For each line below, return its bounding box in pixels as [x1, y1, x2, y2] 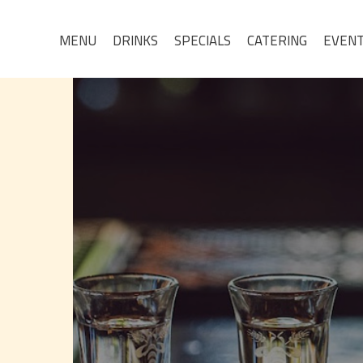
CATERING [247, 28, 307, 53]
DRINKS [113, 28, 158, 53]
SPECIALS [174, 28, 231, 53]
